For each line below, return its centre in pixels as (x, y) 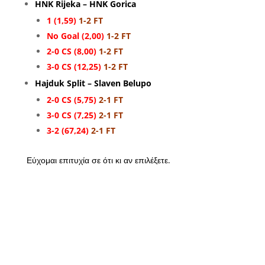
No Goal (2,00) (75, 36)
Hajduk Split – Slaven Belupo (93, 83)
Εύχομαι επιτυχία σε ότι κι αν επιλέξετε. (98, 160)
